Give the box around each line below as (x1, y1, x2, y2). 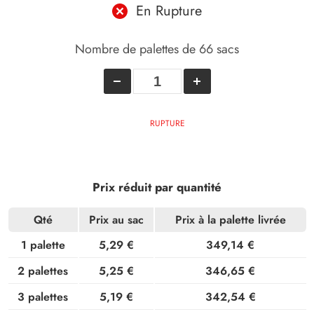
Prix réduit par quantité (93, 179, 221, 196)
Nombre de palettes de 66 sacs (75, 40, 239, 59)
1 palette (20, 237, 65, 254)
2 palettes (18, 263, 68, 280)
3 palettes (18, 289, 68, 306)
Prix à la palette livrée (175, 212, 286, 228)
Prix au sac (88, 212, 144, 228)
